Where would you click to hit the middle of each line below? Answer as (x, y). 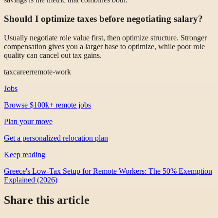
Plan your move (28, 121)
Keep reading (25, 154)
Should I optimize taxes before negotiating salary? (103, 18)
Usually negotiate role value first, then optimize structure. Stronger (105, 37)
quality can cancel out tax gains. (53, 55)
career (22, 72)
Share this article (47, 200)
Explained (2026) (31, 180)
